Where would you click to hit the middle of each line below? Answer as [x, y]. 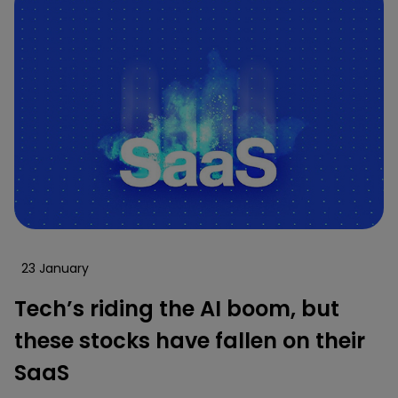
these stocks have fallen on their [190, 341]
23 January [55, 269]
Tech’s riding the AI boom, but [177, 309]
